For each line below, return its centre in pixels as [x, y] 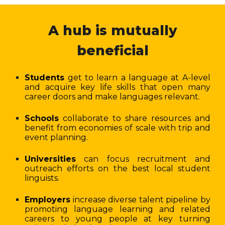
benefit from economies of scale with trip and [118, 128]
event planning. [57, 137]
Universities [50, 159]
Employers [48, 200]
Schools [42, 118]
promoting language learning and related [118, 209]
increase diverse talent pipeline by [140, 200]
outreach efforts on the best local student [118, 168]
